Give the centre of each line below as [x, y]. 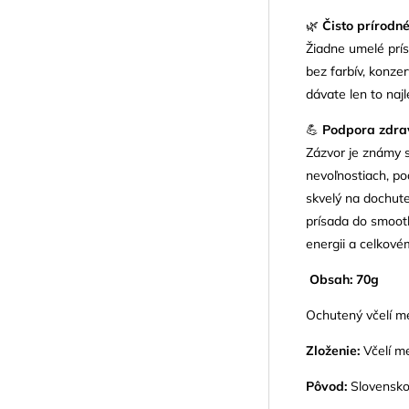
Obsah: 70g [344, 280]
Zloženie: [333, 351]
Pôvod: [326, 387]
